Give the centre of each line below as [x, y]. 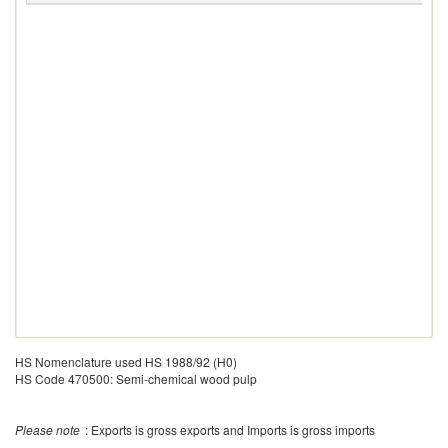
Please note [47, 429]
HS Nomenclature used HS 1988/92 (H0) [126, 361]
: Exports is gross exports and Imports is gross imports [230, 429]
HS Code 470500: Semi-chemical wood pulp [136, 378]
